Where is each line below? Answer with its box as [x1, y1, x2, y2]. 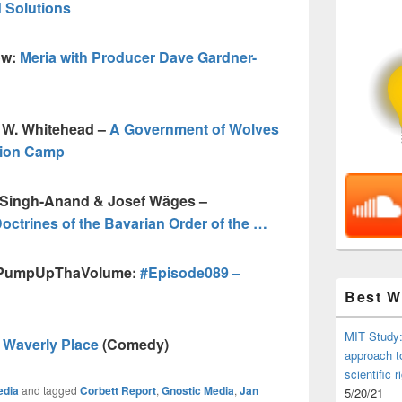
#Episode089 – [140, 262, 240, 283]
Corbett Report [80, 382, 156, 398]
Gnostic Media [162, 382, 234, 398]
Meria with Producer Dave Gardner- [20, 47, 257, 67]
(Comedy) [99, 334, 169, 354]
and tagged [19, 382, 80, 398]
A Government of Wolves [109, 118, 279, 139]
